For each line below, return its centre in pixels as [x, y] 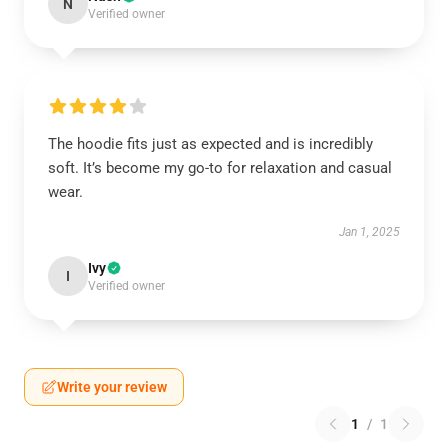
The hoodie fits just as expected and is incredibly [210, 144]
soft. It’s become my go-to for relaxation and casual [220, 168]
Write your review [112, 387]
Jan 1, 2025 [369, 232]
